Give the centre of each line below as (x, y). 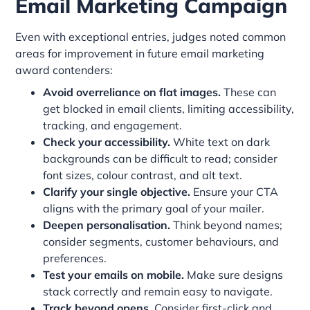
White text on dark (220, 142)
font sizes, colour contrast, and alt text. (143, 175)
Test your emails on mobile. (114, 274)
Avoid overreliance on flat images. (132, 92)
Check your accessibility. (107, 142)
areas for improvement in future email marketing (140, 53)
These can (249, 92)
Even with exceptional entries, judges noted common (151, 36)
